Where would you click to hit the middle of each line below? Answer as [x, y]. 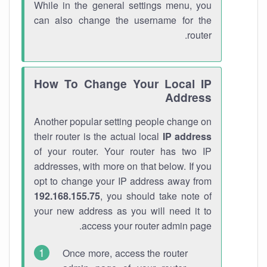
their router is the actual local [98, 136]
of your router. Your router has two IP [123, 151]
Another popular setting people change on [123, 121]
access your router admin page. [147, 226]
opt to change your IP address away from [123, 181]
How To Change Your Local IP [123, 83]
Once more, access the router [125, 253]
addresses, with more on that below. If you [123, 166]
